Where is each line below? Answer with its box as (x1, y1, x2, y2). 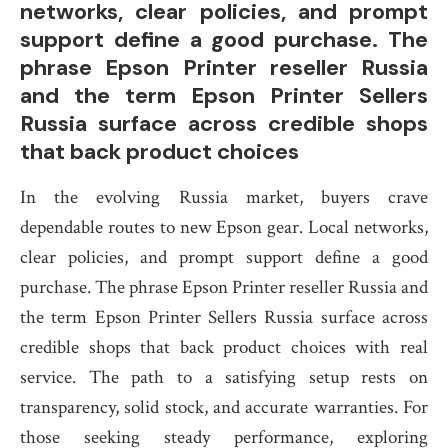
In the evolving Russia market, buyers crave (20, 185, 428, 210)
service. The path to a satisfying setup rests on (20, 365, 428, 390)
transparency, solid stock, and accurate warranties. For (20, 395, 428, 420)
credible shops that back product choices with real (20, 335, 428, 360)
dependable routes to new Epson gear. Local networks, (20, 215, 428, 240)
